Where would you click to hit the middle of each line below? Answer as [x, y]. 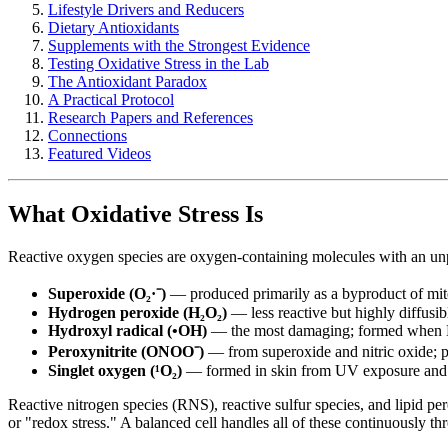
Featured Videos [99, 153]
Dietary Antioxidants [113, 27]
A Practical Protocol [111, 99]
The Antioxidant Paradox [127, 81]
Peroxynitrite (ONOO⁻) [126, 351]
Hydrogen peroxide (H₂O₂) [137, 312]
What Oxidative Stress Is [135, 213]
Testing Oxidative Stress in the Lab [158, 63]
